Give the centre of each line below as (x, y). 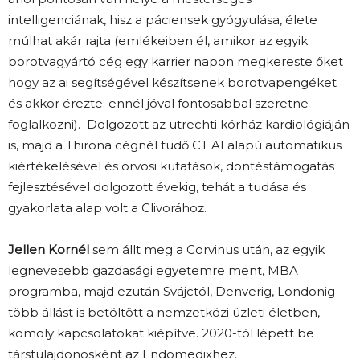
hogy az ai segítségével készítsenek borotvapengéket (172, 83)
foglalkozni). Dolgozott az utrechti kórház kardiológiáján (179, 125)
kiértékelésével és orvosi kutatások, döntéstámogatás (171, 166)
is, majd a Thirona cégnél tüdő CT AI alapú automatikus (175, 145)
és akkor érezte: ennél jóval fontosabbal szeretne (158, 104)
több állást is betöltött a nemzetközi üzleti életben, (164, 313)
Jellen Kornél (49, 250)
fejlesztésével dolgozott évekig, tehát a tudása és (157, 187)
